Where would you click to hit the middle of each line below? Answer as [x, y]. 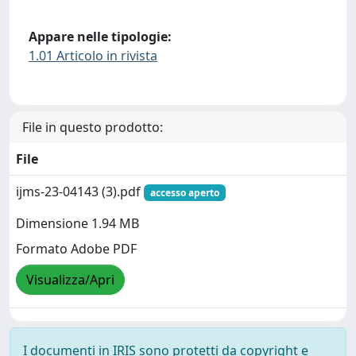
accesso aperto [184, 192]
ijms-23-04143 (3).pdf [80, 191]
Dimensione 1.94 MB [77, 223]
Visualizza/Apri [70, 279]
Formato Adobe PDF [76, 248]
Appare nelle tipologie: [100, 36]
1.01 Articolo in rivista [93, 55]
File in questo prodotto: [93, 127]
